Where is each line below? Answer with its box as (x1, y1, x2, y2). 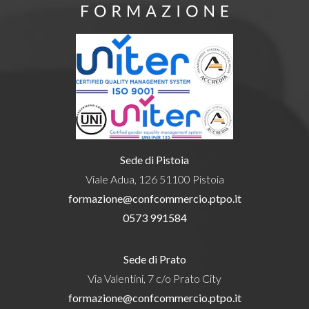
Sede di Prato (123, 252, 186, 266)
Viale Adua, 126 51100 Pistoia (85, 172, 224, 186)
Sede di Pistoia (120, 153, 189, 167)
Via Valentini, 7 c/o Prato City (88, 272, 221, 286)
